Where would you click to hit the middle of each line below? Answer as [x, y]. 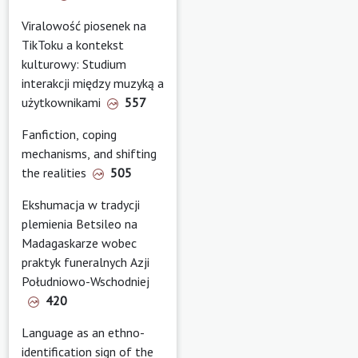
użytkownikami [61, 102]
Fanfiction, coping [69, 134]
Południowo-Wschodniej [86, 281]
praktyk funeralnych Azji [86, 262]
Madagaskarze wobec [79, 243]
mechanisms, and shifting [89, 153]
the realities [54, 172]
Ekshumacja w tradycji [81, 204]
